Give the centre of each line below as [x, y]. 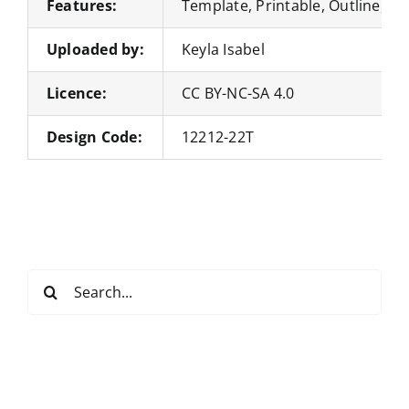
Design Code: [94, 136]
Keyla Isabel [223, 49]
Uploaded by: [95, 49]
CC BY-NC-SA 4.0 [238, 93]
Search [51, 280]
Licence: [76, 93]
